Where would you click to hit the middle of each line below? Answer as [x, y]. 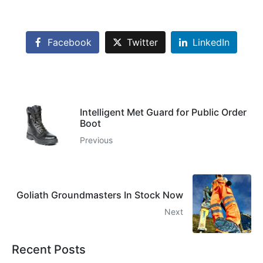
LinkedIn [211, 43]
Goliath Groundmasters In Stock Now [100, 195]
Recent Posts [49, 250]
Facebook [69, 43]
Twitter [142, 43]
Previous [96, 140]
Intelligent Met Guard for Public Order [163, 112]
